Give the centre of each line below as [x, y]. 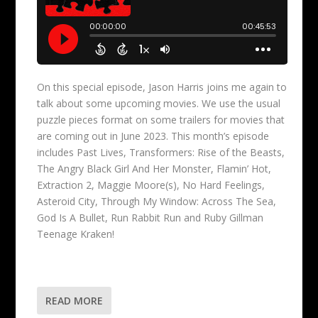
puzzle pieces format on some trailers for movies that [161, 120]
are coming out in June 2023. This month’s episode [153, 136]
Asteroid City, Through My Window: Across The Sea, [157, 202]
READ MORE [75, 300]
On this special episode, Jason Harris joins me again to [162, 87]
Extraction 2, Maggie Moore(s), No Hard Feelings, [151, 185]
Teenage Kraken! [76, 234]
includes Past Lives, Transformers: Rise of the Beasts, [161, 153]
